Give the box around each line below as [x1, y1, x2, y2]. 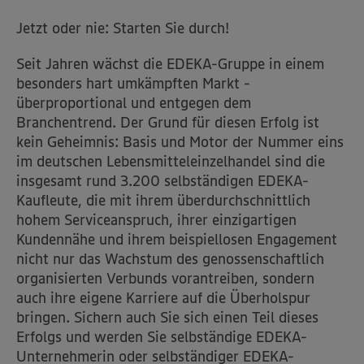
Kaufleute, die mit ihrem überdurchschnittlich [16, 191, 310, 210]
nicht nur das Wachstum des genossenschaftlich [16, 249, 324, 269]
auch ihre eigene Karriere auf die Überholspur [16, 288, 310, 308]
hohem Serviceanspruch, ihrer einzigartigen [16, 210, 297, 230]
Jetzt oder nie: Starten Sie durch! [16, 19, 229, 38]
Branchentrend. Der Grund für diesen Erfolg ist [16, 113, 319, 132]
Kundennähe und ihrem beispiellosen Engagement [16, 230, 337, 249]
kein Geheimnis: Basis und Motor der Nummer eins [16, 132, 344, 152]
